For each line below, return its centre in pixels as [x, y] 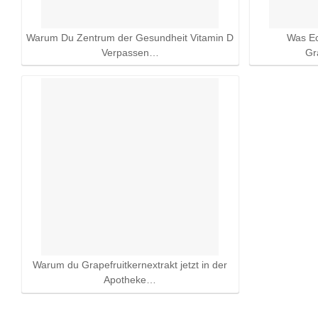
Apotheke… [130, 280]
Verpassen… [130, 53]
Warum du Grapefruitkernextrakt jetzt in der [130, 265]
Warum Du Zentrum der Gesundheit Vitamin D [130, 38]
